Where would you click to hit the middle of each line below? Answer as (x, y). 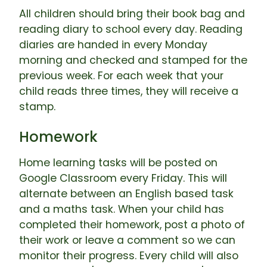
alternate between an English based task (126, 194)
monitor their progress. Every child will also (129, 256)
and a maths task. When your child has (122, 209)
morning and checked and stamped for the (133, 60)
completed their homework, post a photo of (132, 225)
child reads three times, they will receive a (129, 91)
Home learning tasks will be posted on (118, 163)
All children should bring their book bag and (132, 14)
